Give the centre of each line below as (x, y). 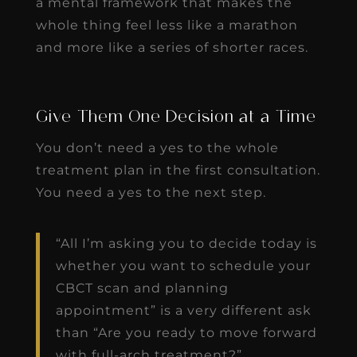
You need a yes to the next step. (151, 192)
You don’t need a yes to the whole (157, 147)
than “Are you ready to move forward (186, 332)
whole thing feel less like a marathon (167, 25)
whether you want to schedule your (183, 265)
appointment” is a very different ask (183, 310)
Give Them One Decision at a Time (176, 118)
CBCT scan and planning (142, 288)
